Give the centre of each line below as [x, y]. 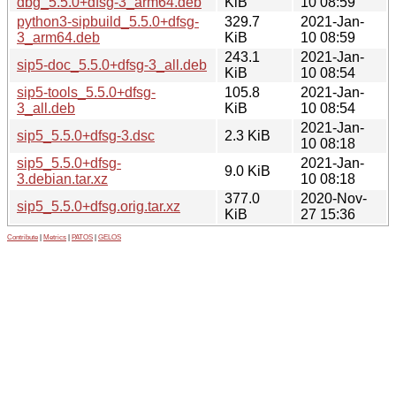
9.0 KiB [247, 171]
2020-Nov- [334, 198]
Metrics [55, 237]
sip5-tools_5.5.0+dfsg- [86, 92]
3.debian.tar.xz [62, 179]
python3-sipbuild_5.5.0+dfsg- [108, 21]
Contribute [23, 237]
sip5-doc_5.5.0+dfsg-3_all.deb [112, 65]
